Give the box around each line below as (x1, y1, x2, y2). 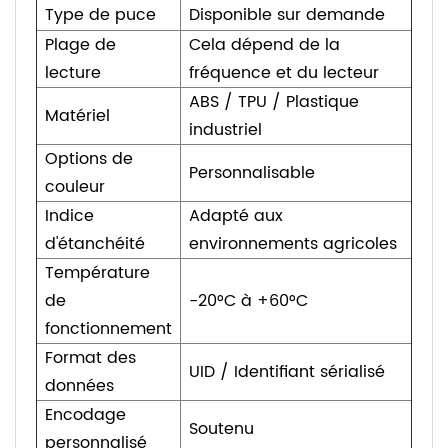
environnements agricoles (189, 231, 397, 258)
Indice (45, 203, 94, 230)
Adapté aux (189, 203, 283, 230)
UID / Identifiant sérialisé (189, 359, 385, 386)
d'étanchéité (45, 231, 145, 258)
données (45, 373, 114, 400)
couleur (45, 174, 105, 201)
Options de (45, 146, 133, 173)
